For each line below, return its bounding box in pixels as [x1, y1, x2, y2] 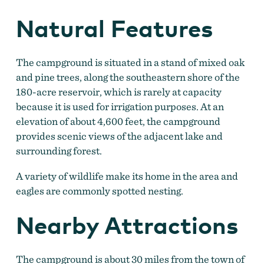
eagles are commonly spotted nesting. [15, 184, 183, 197]
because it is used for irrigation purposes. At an [15, 100, 224, 113]
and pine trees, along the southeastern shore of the [15, 70, 240, 83]
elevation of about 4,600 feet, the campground [15, 114, 220, 127]
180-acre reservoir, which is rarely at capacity [15, 85, 222, 98]
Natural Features [15, 13, 213, 42]
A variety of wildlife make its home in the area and [15, 169, 238, 182]
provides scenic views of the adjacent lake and [15, 129, 223, 142]
